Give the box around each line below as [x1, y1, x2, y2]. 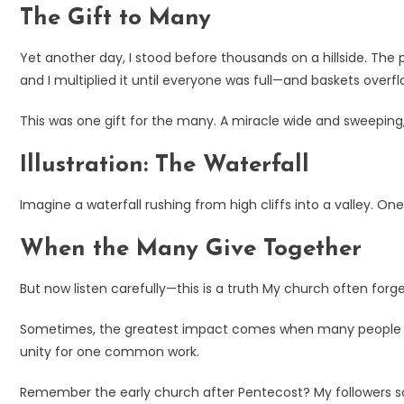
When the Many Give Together [20, 236, 362, 262]
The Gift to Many [20, 5, 211, 31]
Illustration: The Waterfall [20, 152, 309, 178]
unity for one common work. [20, 342, 199, 361]
